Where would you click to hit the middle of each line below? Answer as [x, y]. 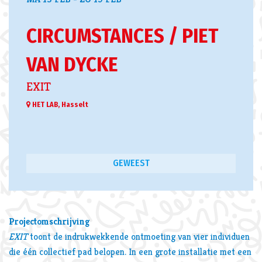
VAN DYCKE [72, 64]
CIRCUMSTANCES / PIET [122, 36]
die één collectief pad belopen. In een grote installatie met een [130, 252]
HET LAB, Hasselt [59, 105]
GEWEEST [131, 163]
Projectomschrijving [49, 221]
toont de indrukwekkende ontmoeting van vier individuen [140, 237]
